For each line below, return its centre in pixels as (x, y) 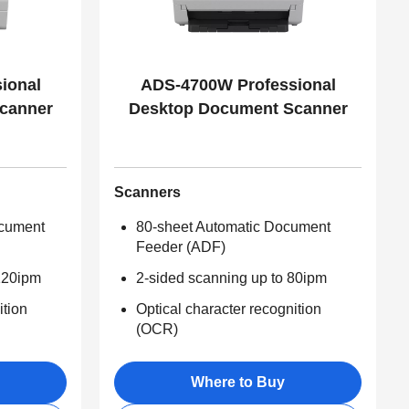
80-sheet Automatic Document (234, 227)
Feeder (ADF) (181, 247)
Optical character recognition (229, 309)
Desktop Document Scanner (238, 109)
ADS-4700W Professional (238, 85)
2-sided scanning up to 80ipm (232, 278)
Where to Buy (238, 382)
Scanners (148, 192)
